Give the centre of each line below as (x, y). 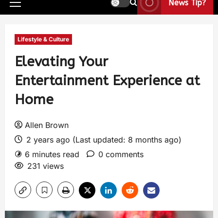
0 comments (121, 154)
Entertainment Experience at (107, 81)
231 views (45, 166)
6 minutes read (52, 154)
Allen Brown (47, 125)
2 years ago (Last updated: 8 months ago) (103, 140)
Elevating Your (61, 62)
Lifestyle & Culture (43, 39)
